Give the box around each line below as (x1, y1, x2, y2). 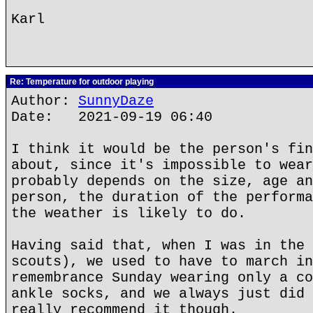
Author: (11, 93, 78, 109)
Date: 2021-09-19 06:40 (11, 109, 212, 125)
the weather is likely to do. (11, 205, 246, 221)
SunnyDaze (78, 93, 154, 109)
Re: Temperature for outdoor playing (8, 77, 154, 87)
